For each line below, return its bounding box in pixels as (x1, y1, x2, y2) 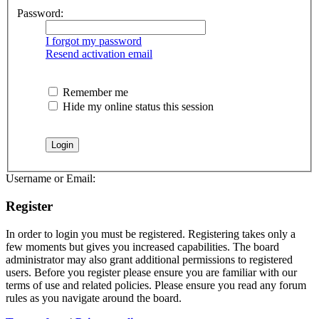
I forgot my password (46, 35, 142, 48)
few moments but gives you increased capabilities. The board (6, 240, 279, 253)
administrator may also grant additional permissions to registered (6, 253, 293, 266)
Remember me (60, 86, 128, 99)
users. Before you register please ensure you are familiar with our (6, 266, 297, 278)
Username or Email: (6, 172, 95, 185)
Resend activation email (46, 48, 152, 61)
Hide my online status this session (60, 100, 214, 113)
